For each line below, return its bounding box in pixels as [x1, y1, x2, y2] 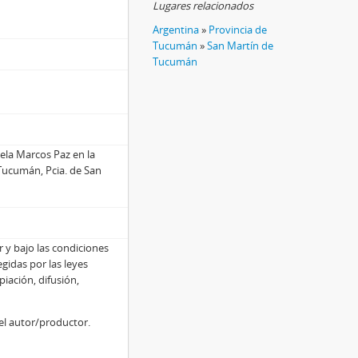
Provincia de [209, 22, 267, 38]
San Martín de [207, 38, 273, 54]
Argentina [153, 22, 199, 38]
